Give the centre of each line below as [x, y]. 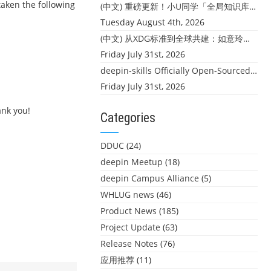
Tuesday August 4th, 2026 [152, 22]
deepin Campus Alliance [150, 178]
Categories [128, 118]
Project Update [130, 227]
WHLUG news [127, 194]
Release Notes [129, 243]
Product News [129, 211]
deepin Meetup [132, 162]
